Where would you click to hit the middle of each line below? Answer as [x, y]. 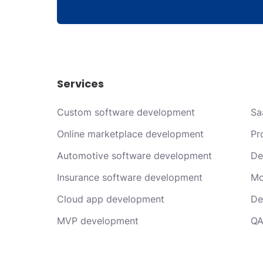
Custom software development [126, 112]
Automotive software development [134, 156]
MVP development [98, 221]
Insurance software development [130, 177]
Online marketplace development [130, 134]
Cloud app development [111, 199]
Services [80, 84]
